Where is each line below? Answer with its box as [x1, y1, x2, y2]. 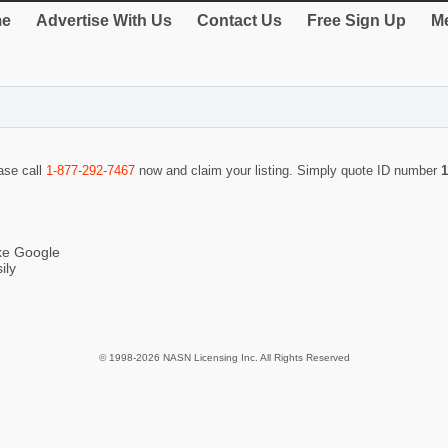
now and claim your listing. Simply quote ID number [135, 162, 441, 178]
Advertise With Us [36, 12, 172, 29]
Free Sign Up [307, 12, 406, 29]
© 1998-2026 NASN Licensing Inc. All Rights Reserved [98, 352, 350, 363]
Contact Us [197, 12, 282, 29]
